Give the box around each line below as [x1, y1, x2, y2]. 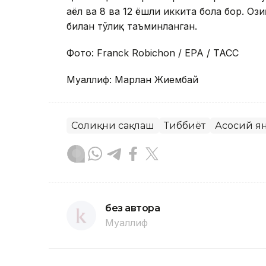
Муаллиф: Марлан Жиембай [66, 74, 198, 86]
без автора [105, 202, 160, 214]
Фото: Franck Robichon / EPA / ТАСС [66, 47, 239, 59]
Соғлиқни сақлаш [71, 120, 154, 132]
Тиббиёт [164, 120, 205, 132]
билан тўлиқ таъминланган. [66, 20, 197, 33]
